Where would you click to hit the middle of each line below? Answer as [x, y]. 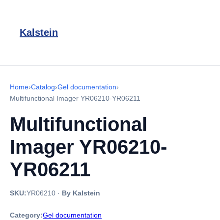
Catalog [43, 87]
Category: [26, 215]
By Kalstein [81, 193]
